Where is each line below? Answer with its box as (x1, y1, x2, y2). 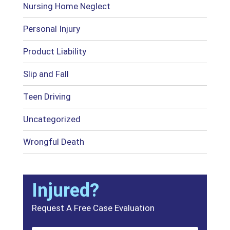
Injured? (31, 179, 99, 201)
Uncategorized (23, 113, 81, 124)
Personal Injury (23, 23, 80, 34)
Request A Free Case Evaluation (31, 202, 155, 213)
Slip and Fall (23, 68, 69, 79)
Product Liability (23, 46, 86, 56)
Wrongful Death (23, 136, 84, 147)
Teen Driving (23, 91, 71, 102)
